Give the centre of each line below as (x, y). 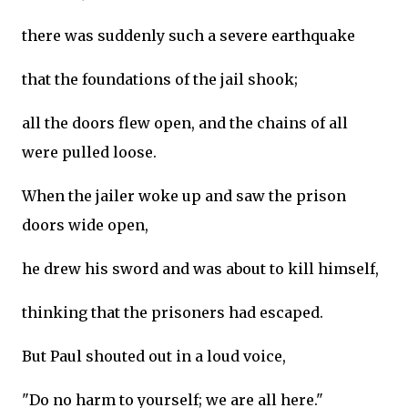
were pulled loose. (91, 152)
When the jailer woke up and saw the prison (184, 196)
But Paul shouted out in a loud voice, (154, 356)
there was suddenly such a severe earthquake (189, 36)
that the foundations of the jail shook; (160, 79)
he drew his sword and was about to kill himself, (200, 269)
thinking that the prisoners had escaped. (173, 312)
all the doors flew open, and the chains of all (185, 123)
